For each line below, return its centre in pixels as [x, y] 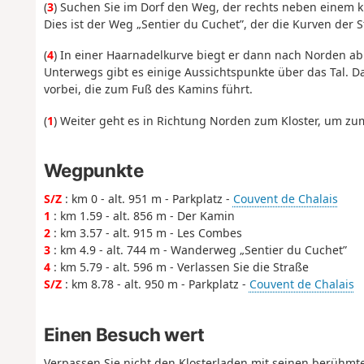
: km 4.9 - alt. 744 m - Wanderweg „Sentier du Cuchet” [198, 250]
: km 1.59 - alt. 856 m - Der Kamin [142, 216]
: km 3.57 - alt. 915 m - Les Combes [146, 233]
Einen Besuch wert [124, 334]
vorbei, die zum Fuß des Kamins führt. [148, 89]
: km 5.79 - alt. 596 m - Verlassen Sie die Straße [179, 267]
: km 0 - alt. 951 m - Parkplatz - [147, 199]
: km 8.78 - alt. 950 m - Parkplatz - [155, 284]
